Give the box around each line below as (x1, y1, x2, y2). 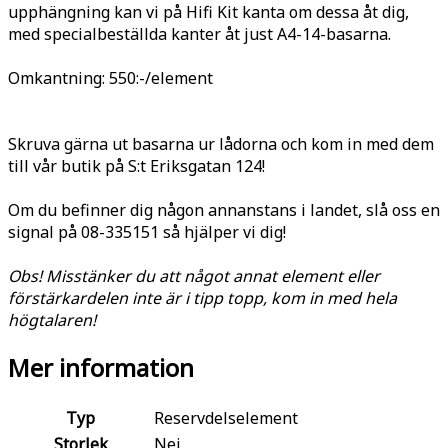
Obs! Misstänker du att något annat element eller (8, 264, 380, 287)
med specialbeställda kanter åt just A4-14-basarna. (8, 22, 391, 45)
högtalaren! (8, 308, 96, 331)
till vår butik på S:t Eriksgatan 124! (8, 154, 265, 177)
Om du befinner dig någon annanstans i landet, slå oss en (8, 198, 440, 221)
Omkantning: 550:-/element (8, 66, 213, 89)
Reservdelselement (154, 406, 298, 429)
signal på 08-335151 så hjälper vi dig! (8, 220, 286, 243)
